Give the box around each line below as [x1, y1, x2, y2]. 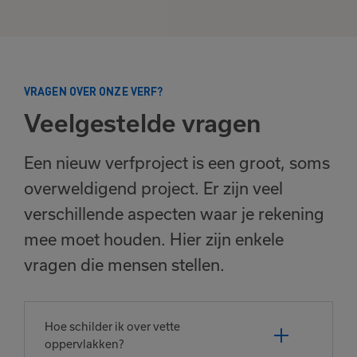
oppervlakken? [45, 337, 124, 351]
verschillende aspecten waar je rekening [24, 204, 324, 224]
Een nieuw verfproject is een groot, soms [24, 153, 330, 173]
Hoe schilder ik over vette [45, 320, 180, 334]
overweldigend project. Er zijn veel [24, 178, 283, 198]
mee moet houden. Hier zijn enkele [24, 229, 284, 249]
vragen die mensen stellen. [24, 255, 225, 275]
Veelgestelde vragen [24, 109, 262, 138]
